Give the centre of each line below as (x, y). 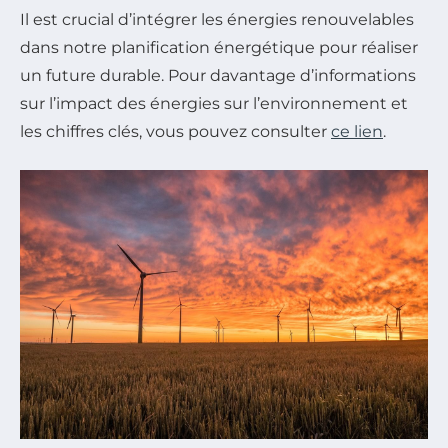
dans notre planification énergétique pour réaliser (219, 47)
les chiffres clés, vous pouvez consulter (175, 131)
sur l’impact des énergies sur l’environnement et (214, 103)
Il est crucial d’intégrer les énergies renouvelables (217, 19)
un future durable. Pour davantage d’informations (218, 75)
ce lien (357, 131)
